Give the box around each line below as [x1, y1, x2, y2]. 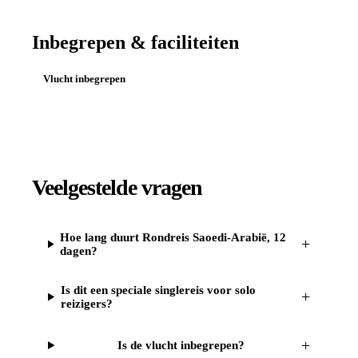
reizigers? [60, 296, 113, 310]
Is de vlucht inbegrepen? [117, 338, 245, 352]
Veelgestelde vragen [32, 174, 202, 200]
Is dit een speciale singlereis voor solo [60, 283, 256, 296]
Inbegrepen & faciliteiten [32, 32, 239, 54]
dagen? [59, 244, 97, 257]
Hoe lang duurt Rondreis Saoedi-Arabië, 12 [59, 230, 286, 244]
